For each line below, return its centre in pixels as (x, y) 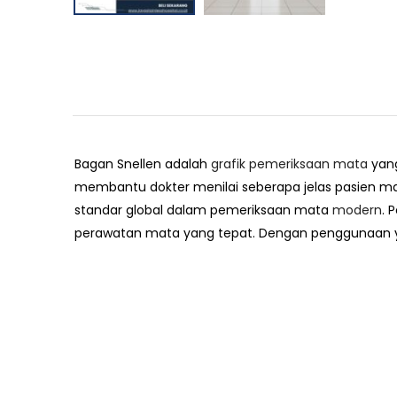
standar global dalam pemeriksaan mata (203, 210)
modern (357, 210)
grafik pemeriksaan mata (289, 164)
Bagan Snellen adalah (143, 164)
